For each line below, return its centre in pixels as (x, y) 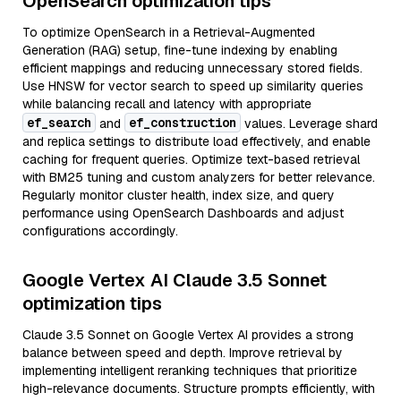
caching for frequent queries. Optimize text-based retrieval (191, 159)
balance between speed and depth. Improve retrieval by (183, 353)
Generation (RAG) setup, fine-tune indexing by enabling (180, 50)
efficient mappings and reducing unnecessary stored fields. (192, 68)
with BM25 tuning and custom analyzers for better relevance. (199, 177)
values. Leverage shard (309, 124)
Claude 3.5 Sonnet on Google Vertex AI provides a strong (188, 335)
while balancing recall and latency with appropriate (167, 104)
